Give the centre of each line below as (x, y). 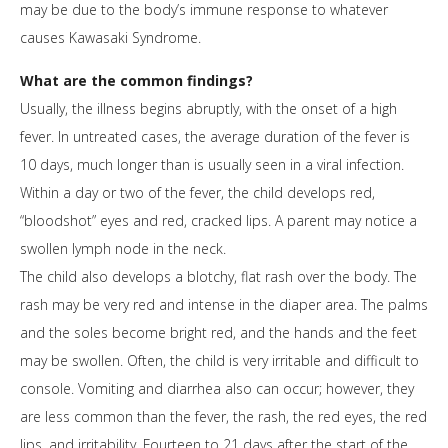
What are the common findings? (136, 81)
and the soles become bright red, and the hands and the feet (218, 333)
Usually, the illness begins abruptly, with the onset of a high (208, 109)
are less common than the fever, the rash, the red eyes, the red (223, 417)
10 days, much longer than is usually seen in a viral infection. (212, 165)
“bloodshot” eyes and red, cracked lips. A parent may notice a (218, 221)
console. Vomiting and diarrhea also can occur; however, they (217, 389)
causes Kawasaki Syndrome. (110, 38)
